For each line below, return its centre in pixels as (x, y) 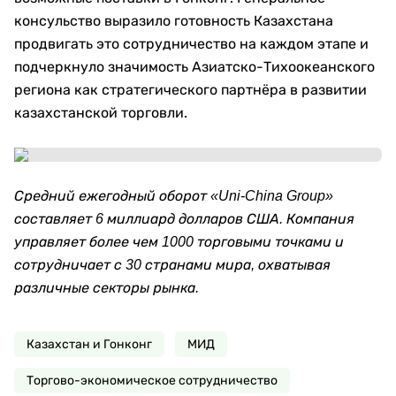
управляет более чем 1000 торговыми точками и (179, 242)
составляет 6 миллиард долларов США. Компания (184, 219)
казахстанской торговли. (101, 113)
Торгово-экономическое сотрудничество (152, 381)
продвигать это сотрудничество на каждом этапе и (191, 44)
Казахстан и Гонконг (89, 344)
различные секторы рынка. (107, 288)
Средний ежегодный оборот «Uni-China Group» (174, 196)
